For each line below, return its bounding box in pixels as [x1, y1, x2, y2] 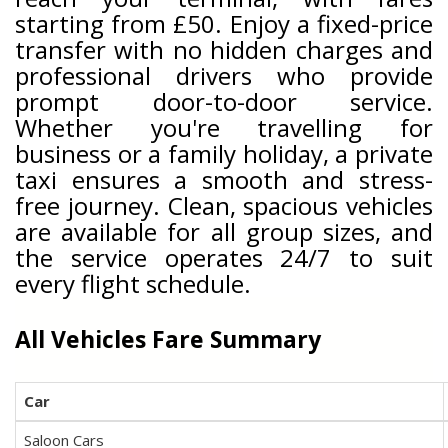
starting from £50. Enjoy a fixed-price [15, 7, 433, 40]
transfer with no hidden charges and [15, 33, 433, 66]
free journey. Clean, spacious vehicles [15, 189, 433, 222]
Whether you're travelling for [15, 111, 433, 144]
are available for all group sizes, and [15, 215, 433, 248]
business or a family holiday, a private [15, 137, 433, 170]
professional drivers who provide [15, 59, 433, 92]
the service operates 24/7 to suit [15, 241, 433, 274]
